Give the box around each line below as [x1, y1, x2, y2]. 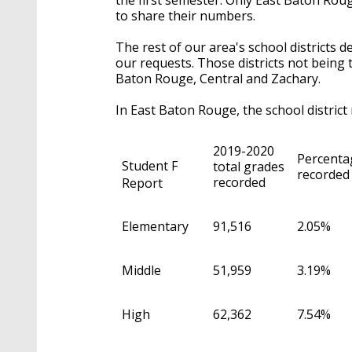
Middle [122, 261, 161, 279]
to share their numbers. [115, 6, 255, 24]
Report [122, 174, 163, 192]
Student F [122, 156, 178, 174]
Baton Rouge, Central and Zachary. [115, 69, 321, 87]
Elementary [122, 217, 189, 235]
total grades [213, 157, 284, 175]
